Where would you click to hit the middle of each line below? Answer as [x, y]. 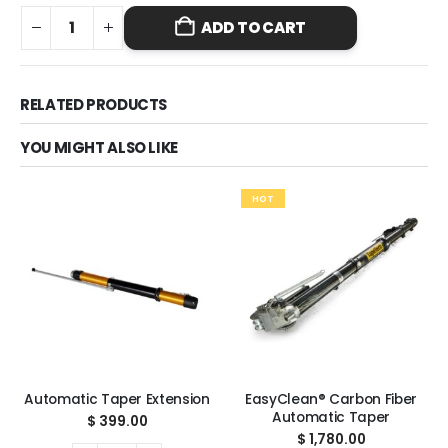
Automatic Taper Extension [117, 399]
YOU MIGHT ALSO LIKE [99, 147]
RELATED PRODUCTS [94, 105]
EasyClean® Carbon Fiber [331, 399]
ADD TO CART [253, 28]
